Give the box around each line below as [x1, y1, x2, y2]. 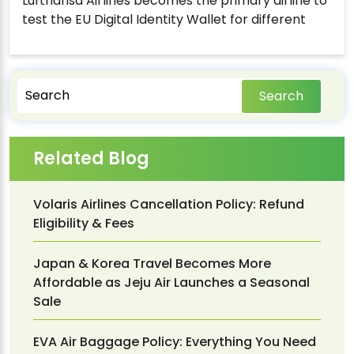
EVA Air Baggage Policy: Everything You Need [33, 332, 316, 351]
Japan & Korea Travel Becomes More [33, 254, 271, 273]
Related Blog [33, 145, 149, 171]
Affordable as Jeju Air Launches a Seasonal [33, 273, 310, 292]
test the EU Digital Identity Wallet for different [22, 9, 306, 28]
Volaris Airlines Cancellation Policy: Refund [33, 194, 304, 213]
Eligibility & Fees [33, 213, 134, 232]
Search [258, 86, 303, 105]
